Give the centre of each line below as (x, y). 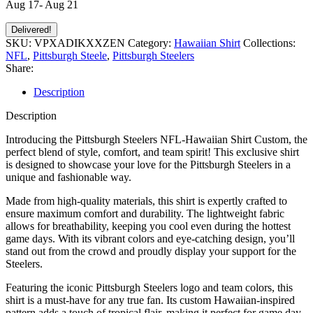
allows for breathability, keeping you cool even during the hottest (148, 226)
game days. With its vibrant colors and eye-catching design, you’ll (150, 238)
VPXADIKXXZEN (81, 43)
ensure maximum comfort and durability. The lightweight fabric (145, 213)
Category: (150, 43)
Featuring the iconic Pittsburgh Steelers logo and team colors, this (149, 287)
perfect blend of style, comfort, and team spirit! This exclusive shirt (152, 152)
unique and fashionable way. (68, 177)
